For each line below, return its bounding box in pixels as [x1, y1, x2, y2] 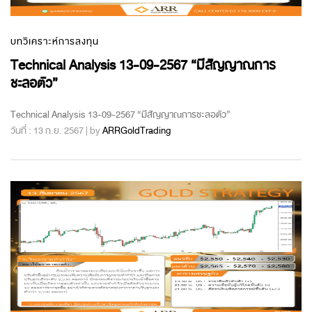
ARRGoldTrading [102, 123, 171, 138]
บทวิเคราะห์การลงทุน [10, 33, 99, 49]
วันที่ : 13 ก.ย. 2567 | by [10, 123, 102, 138]
